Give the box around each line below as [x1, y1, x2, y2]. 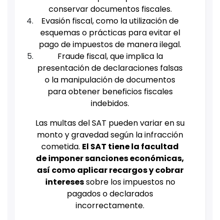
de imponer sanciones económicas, [36, 153, 184, 165]
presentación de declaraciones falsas [37, 62, 183, 74]
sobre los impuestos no [83, 176, 175, 188]
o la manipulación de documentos [45, 74, 175, 86]
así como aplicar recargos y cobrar [36, 165, 184, 176]
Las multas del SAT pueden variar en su [35, 117, 185, 129]
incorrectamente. [76, 200, 144, 212]
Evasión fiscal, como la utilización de [41, 15, 179, 27]
